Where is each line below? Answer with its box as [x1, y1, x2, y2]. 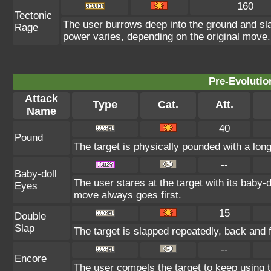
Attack [24, 93, 58, 105]
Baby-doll [15, 168, 57, 180]
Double [15, 211, 46, 222]
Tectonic [15, 10, 52, 21]
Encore [15, 253, 47, 264]
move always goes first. [74, 189, 181, 201]
